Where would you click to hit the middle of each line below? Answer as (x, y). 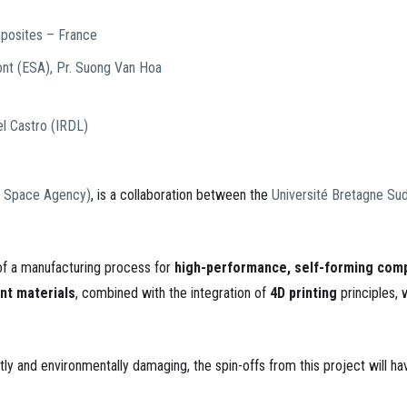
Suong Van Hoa (119, 68)
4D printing (303, 293)
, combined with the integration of (173, 293)
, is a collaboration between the (181, 195)
